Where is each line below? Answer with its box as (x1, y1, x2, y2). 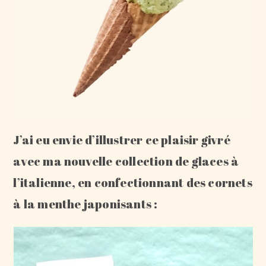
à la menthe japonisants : (13, 196, 158, 212)
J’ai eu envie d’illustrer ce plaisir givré (13, 132, 230, 148)
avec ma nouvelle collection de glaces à (13, 153, 239, 169)
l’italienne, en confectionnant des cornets (13, 175, 252, 191)
